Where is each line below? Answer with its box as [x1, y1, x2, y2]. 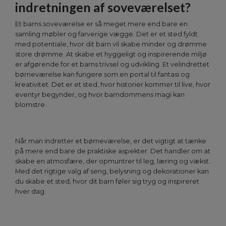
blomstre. [15, 101, 46, 109]
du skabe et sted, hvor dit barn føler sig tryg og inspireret [15, 178, 199, 186]
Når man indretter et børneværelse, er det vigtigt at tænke [15, 137, 206, 145]
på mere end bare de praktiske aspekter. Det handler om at [15, 147, 210, 155]
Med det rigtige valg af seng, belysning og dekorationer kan [15, 167, 209, 176]
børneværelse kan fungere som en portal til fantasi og [15, 71, 190, 79]
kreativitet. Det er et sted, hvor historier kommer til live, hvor [15, 81, 210, 89]
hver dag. [15, 188, 46, 196]
